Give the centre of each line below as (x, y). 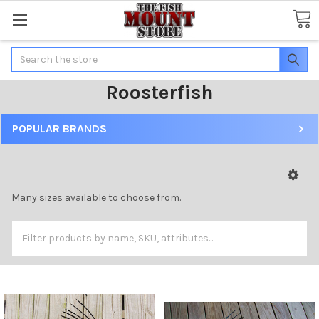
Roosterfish (159, 92)
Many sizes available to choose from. (96, 197)
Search (28, 54)
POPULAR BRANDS (59, 128)
